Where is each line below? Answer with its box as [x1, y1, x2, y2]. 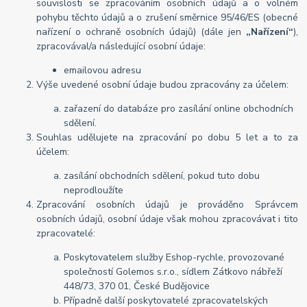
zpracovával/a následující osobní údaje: [36, 40, 206, 53]
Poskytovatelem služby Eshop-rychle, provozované [64, 251, 285, 265]
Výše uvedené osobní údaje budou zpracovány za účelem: [36, 78, 289, 92]
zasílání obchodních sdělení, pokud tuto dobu [64, 169, 260, 183]
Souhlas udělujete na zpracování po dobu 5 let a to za [36, 131, 298, 145]
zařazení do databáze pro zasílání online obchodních [64, 102, 294, 116]
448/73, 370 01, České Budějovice [64, 280, 210, 293]
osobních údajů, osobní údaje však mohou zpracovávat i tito [36, 212, 298, 226]
